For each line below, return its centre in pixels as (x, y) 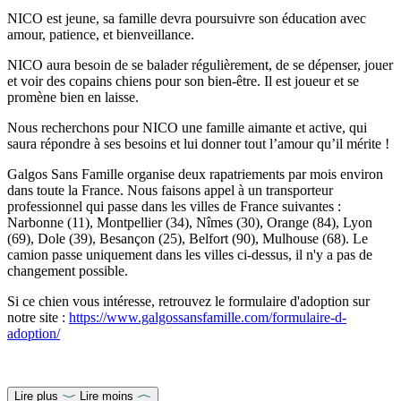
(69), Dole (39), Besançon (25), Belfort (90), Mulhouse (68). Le (188, 238)
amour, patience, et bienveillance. (101, 34)
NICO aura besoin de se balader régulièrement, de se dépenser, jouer (200, 64)
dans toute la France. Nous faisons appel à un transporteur (170, 190)
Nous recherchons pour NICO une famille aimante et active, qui (187, 127)
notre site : (38, 317)
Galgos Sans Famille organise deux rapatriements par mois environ (195, 174)
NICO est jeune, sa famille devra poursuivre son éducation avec (187, 18)
